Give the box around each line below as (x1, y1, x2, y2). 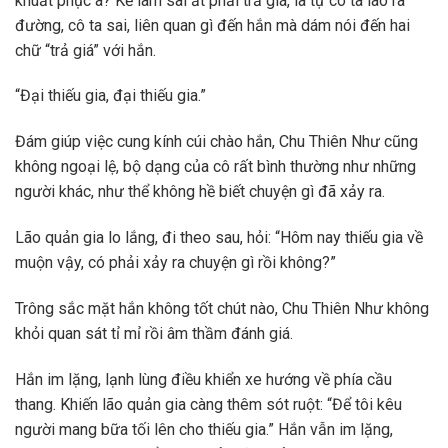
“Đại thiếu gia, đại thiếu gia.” (15, 86, 206, 106)
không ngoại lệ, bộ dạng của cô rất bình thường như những (15, 157, 416, 177)
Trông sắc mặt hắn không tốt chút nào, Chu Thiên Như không (15, 298, 429, 318)
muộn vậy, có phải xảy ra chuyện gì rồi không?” (15, 253, 336, 273)
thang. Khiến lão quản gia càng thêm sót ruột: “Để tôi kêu (15, 394, 402, 414)
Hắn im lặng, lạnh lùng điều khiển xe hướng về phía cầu (15, 369, 392, 389)
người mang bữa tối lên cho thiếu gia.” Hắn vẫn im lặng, (15, 419, 393, 439)
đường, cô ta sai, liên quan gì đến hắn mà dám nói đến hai (15, 15, 410, 35)
